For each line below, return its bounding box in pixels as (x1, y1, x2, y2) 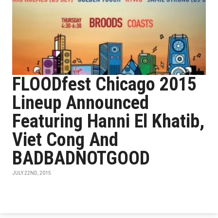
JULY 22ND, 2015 (12, 170, 51, 176)
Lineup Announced (12, 92, 149, 113)
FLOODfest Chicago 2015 (12, 73, 197, 95)
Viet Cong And (12, 129, 118, 150)
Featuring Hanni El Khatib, (12, 110, 204, 132)
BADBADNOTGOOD (12, 147, 150, 169)
